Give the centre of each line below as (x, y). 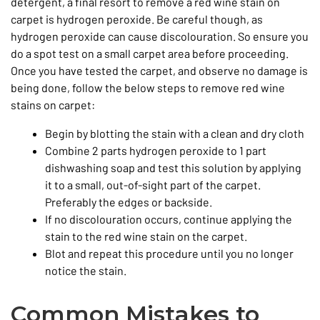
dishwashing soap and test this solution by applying (173, 168)
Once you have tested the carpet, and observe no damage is (159, 71)
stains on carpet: (53, 105)
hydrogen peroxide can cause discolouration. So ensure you (160, 36)
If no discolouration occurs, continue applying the (169, 219)
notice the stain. (86, 271)
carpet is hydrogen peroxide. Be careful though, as (137, 19)
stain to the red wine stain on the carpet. (146, 236)
